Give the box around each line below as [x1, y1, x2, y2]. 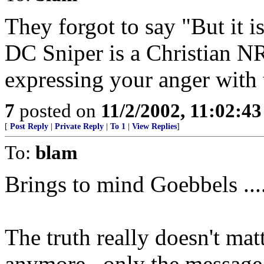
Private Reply [55, 122, 104, 131]
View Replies [132, 122, 177, 131]
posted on [15, 100, 101, 121]
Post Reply [10, 122, 48, 131]
